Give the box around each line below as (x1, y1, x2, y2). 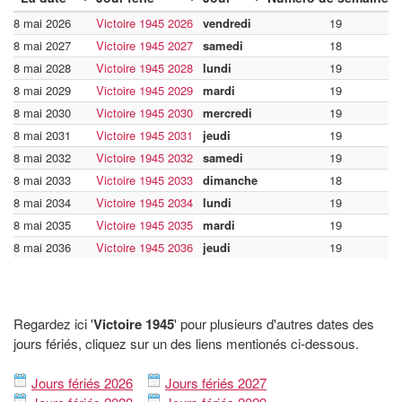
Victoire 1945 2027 (96, 37, 193, 55)
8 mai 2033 (13, 171, 71, 189)
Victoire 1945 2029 (96, 82, 193, 100)
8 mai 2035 (13, 216, 71, 234)
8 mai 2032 (13, 149, 71, 167)
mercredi (203, 104, 252, 122)
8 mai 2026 (13, 14, 71, 32)
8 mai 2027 (13, 37, 71, 55)
